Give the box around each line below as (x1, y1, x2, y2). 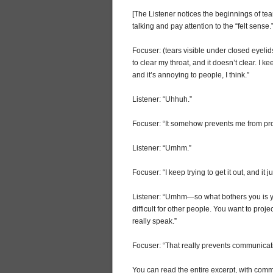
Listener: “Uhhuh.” (132, 95, 192, 104)
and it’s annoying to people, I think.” (132, 71, 249, 79)
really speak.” (132, 217, 177, 225)
